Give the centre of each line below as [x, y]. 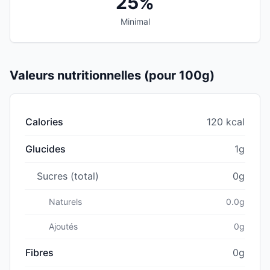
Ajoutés [63, 226]
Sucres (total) [68, 176]
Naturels [65, 201]
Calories [44, 121]
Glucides [46, 149]
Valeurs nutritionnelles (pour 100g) [112, 75]
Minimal [135, 21]
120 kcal [226, 121]
